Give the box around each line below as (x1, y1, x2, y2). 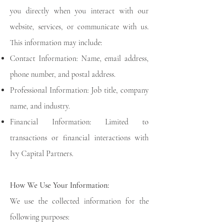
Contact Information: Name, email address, (10, 54, 149, 63)
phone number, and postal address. (10, 69, 115, 79)
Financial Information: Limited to (10, 117, 149, 127)
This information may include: (10, 38, 102, 48)
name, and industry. (10, 101, 70, 111)
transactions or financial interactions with (10, 133, 149, 143)
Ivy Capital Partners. (10, 149, 73, 159)
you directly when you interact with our (10, 6, 149, 16)
